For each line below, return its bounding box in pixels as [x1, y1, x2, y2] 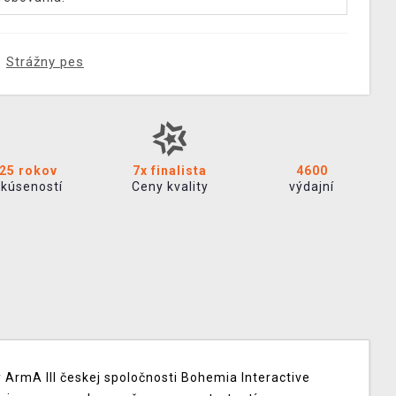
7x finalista [133, 164, 208, 178]
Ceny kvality [131, 179, 209, 194]
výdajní [289, 179, 335, 194]
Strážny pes [6, 54, 84, 70]
